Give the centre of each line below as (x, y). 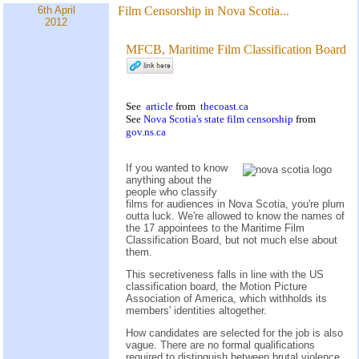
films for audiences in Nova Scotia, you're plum (235, 204)
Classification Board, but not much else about (232, 240)
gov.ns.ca (146, 131)
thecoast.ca (224, 106)
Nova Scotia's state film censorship (220, 119)
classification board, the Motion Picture (216, 286)
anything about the (169, 179)
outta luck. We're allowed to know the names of (235, 216)
